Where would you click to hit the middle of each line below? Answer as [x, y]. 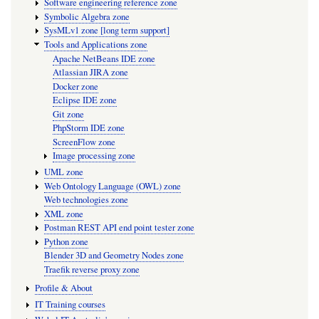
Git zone [69, 114]
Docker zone [76, 86]
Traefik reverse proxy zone [91, 269]
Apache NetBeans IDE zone [104, 58]
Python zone [66, 241]
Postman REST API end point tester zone [119, 228]
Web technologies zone [86, 200]
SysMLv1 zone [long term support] [106, 31]
